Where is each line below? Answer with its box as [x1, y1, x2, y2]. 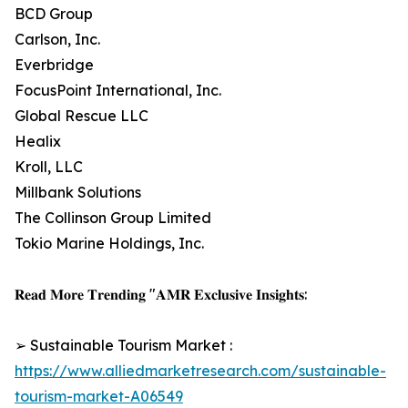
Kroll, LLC [15, 158, 83, 177]
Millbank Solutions [15, 183, 141, 202]
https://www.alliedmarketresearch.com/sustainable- [15, 362, 386, 381]
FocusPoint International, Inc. [15, 81, 221, 100]
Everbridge [15, 56, 94, 75]
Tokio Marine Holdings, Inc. [15, 234, 204, 253]
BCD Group [15, 5, 93, 24]
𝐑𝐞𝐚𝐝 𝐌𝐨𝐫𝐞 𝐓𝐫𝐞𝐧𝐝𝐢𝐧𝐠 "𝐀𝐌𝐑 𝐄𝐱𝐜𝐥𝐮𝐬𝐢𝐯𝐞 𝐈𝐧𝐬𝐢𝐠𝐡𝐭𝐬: [15, 285, 307, 304]
